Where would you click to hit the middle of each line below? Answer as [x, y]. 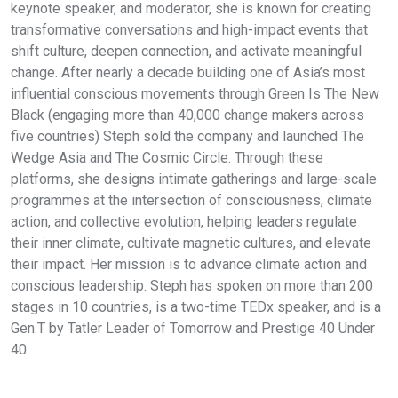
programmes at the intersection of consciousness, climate [191, 200]
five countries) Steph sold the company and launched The [187, 136]
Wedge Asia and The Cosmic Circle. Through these [167, 157]
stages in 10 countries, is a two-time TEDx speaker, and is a [196, 306]
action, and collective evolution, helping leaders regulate [184, 221]
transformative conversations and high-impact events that [189, 29]
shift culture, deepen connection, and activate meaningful [186, 51]
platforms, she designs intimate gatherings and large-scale [194, 179]
